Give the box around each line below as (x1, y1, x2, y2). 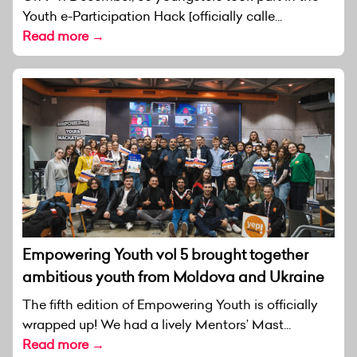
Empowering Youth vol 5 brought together (22, 244, 308, 265)
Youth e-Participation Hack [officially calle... (22, 6, 282, 25)
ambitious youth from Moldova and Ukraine (22, 266, 324, 287)
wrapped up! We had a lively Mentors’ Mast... (22, 315, 291, 333)
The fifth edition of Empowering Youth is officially (22, 295, 318, 313)
